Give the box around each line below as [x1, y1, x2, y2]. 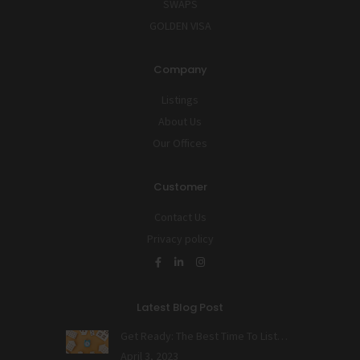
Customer [153, 179, 207, 195]
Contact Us [153, 210, 207, 225]
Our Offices [153, 136, 207, 151]
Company [153, 62, 207, 78]
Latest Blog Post [137, 300, 223, 316]
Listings [162, 92, 198, 108]
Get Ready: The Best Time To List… [120, 329, 288, 344]
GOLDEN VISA [149, 18, 211, 34]
